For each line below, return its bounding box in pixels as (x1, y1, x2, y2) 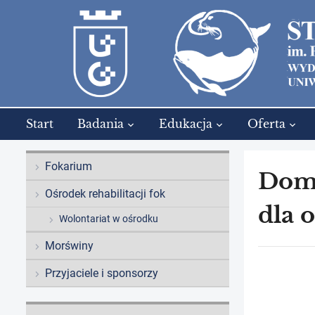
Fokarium (45, 160, 92, 174)
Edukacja (159, 117, 212, 131)
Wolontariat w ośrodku (59, 213, 158, 225)
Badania (77, 117, 124, 131)
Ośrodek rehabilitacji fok (45, 187, 165, 201)
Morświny (45, 239, 94, 253)
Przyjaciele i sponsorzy (45, 266, 158, 281)
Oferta (247, 117, 285, 131)
